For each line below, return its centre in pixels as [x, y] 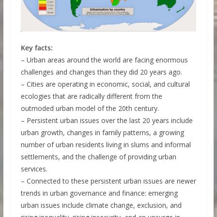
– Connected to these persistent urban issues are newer [108, 181]
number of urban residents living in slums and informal [106, 144]
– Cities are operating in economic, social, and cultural [105, 84]
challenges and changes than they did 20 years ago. [101, 72]
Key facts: [37, 47]
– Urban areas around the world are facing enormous [104, 60]
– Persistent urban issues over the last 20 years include [107, 120]
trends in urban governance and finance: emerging [99, 193]
